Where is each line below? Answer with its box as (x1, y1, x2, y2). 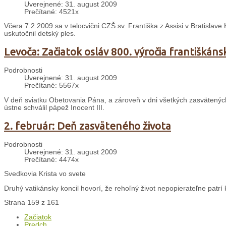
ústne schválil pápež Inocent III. (4, 103, 104, 111)
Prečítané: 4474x (24, 155, 79, 163)
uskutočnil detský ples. (4, 30, 76, 38)
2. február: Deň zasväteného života (4, 120, 171, 132)
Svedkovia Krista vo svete (4, 170, 86, 178)
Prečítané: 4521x (24, 8, 79, 16)
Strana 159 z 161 (4, 199, 59, 207)
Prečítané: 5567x (24, 82, 79, 90)
